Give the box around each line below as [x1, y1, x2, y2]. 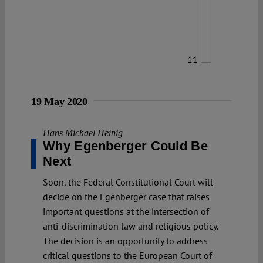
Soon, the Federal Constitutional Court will [43, 176, 213, 188]
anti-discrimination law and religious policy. [43, 220, 218, 232]
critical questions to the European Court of [43, 249, 212, 261]
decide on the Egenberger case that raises [43, 190, 210, 203]
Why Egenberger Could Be [43, 138, 208, 153]
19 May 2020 [31, 95, 87, 107]
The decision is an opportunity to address [43, 234, 208, 247]
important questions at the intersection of [43, 205, 209, 217]
